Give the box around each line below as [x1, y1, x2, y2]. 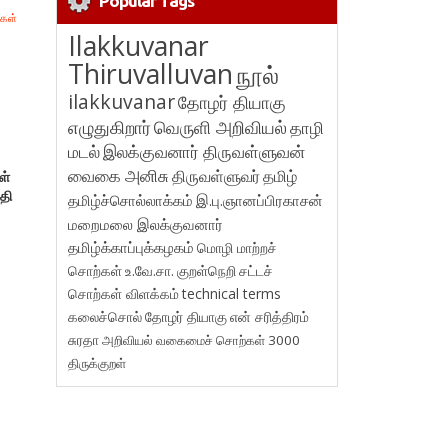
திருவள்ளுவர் [172, 163, 261, 187]
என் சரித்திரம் [230, 306, 310, 326]
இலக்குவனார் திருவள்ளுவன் [103, 139, 306, 163]
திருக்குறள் [68, 353, 127, 372]
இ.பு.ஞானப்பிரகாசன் [196, 189, 324, 210]
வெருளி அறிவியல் [154, 114, 288, 139]
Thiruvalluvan [68, 55, 234, 92]
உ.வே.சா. [125, 260, 175, 280]
